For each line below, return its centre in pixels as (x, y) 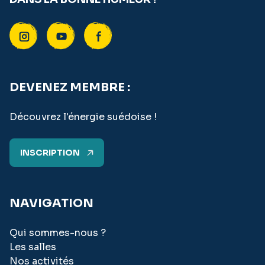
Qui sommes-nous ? (58, 233)
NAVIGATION (51, 203)
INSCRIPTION (50, 153)
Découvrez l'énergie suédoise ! (83, 117)
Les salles (33, 247)
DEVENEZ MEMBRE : (70, 87)
